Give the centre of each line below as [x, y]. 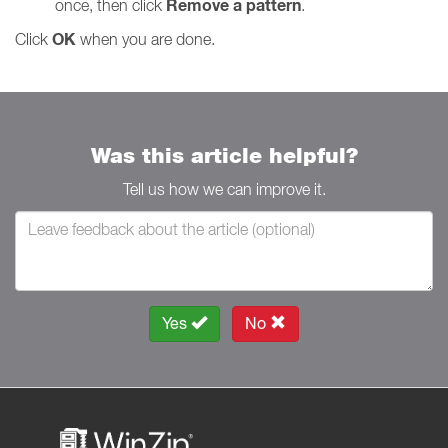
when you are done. [145, 39]
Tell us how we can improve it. [224, 189]
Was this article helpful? [224, 155]
